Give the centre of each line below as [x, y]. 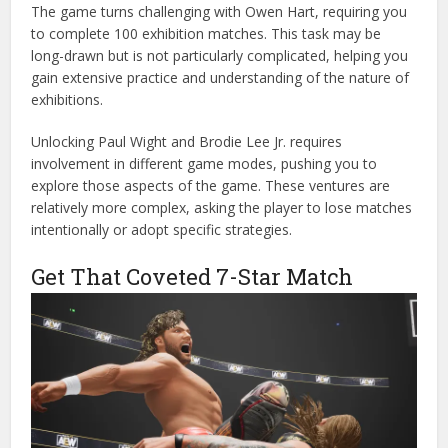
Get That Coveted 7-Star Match [192, 277]
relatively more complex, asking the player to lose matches [222, 208]
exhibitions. [67, 100]
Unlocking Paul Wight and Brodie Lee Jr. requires [187, 142]
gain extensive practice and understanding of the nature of [220, 78]
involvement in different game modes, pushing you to [204, 164]
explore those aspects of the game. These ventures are [211, 186]
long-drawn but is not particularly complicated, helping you [220, 56]
